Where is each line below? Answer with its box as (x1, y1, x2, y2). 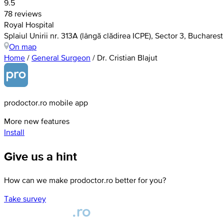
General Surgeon (31, 53, 90, 62)
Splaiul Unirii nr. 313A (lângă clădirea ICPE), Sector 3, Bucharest (4, 31, 223, 40)
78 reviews (4, 9, 41, 18)
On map (9, 42, 36, 51)
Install (4, 127, 24, 137)
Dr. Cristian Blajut (97, 53, 157, 62)
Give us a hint (4, 147, 77, 165)
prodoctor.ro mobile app (4, 98, 88, 107)
